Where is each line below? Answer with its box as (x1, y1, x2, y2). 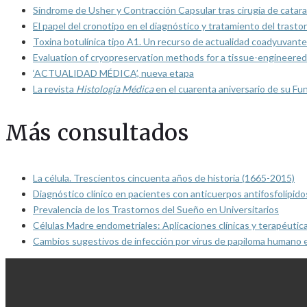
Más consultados (5, 119, 189, 147)
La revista (33, 82, 76, 95)
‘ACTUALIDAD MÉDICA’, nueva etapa (33, 66, 194, 79)
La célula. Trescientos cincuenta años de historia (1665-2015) (33, 171, 295, 184)
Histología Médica (76, 82, 153, 95)
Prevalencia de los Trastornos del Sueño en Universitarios (33, 203, 279, 215)
